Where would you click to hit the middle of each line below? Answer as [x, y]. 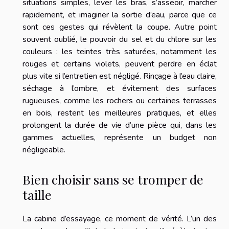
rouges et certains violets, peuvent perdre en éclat [120, 64]
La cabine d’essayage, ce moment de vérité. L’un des [120, 219]
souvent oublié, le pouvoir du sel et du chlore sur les [120, 39]
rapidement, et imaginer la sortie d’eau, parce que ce [120, 15]
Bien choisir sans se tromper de [113, 179]
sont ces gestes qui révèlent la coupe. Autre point [120, 27]
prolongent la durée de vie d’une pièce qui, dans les [120, 125]
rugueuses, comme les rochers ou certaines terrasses [120, 100]
